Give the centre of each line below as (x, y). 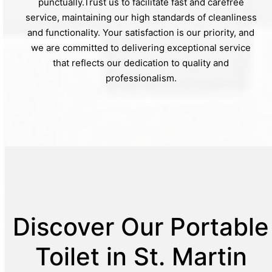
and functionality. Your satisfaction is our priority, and (141, 32)
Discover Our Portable (141, 226)
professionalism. (141, 78)
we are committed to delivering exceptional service (141, 47)
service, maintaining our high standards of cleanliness (141, 17)
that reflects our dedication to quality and (141, 63)
